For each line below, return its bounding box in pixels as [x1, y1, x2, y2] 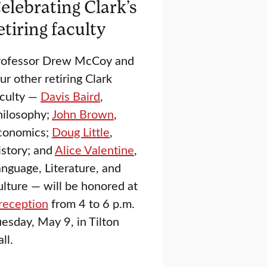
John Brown [52, 105, 114, 122]
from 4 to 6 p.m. [48, 194, 135, 211]
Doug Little [52, 123, 110, 139]
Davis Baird [41, 87, 100, 104]
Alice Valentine [55, 141, 134, 157]
